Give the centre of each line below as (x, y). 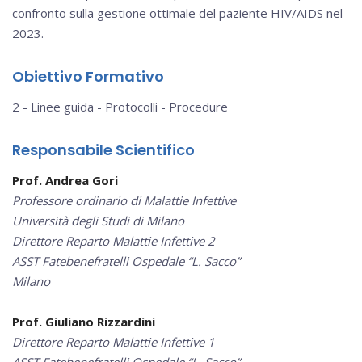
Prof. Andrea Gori (65, 181)
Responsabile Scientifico (103, 150)
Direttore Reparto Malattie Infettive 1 (115, 342)
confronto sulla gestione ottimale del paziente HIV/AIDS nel (177, 13)
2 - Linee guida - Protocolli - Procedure (120, 107)
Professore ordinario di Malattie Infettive (124, 201)
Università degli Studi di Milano (98, 221)
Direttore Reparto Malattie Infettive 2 (115, 241)
